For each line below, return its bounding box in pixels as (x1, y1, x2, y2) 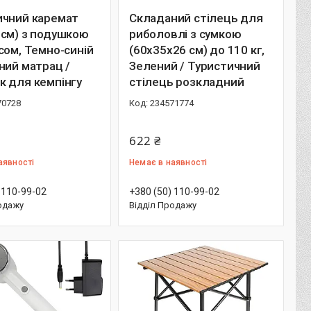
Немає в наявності (129, 158, 208, 167)
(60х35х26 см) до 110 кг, (129, 43, 265, 57)
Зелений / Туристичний (129, 59, 260, 73)
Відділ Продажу (129, 200, 196, 210)
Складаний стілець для (129, 11, 263, 25)
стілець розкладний (129, 75, 244, 89)
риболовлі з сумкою (129, 27, 242, 41)
